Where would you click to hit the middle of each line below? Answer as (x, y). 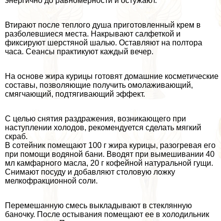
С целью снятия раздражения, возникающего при (95, 118)
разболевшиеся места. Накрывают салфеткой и (93, 34)
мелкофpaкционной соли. (51, 181)
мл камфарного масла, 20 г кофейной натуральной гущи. (109, 163)
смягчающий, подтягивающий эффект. (75, 94)
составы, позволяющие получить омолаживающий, (99, 85)
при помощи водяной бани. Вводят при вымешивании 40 (110, 154)
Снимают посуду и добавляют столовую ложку (90, 172)
